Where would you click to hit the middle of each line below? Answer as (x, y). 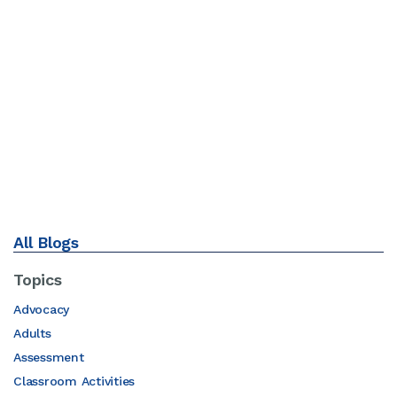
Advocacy (41, 309)
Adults (32, 333)
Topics (38, 280)
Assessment (49, 357)
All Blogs (46, 242)
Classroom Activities (74, 381)
